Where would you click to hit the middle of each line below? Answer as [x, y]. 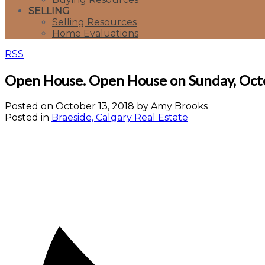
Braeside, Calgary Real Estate [120, 117]
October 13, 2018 [95, 106]
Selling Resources [94, 22]
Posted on [30, 106]
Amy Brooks [179, 106]
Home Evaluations [95, 33]
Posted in [27, 117]
